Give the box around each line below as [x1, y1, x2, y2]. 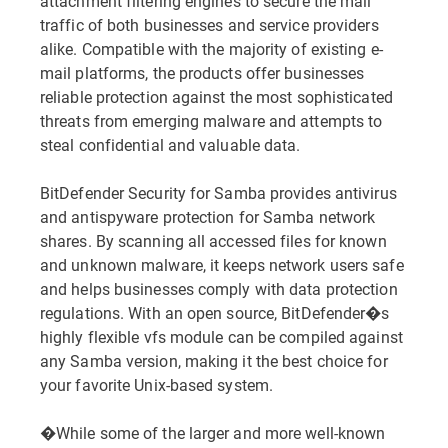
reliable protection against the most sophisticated [40, 86, 393, 107]
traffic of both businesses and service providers [40, 14, 379, 35]
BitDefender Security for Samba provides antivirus [40, 182, 397, 203]
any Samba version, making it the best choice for [40, 350, 388, 371]
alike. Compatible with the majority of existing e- [40, 38, 383, 59]
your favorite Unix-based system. [40, 374, 274, 395]
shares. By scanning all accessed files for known [40, 230, 387, 251]
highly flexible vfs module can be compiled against [40, 326, 403, 347]
